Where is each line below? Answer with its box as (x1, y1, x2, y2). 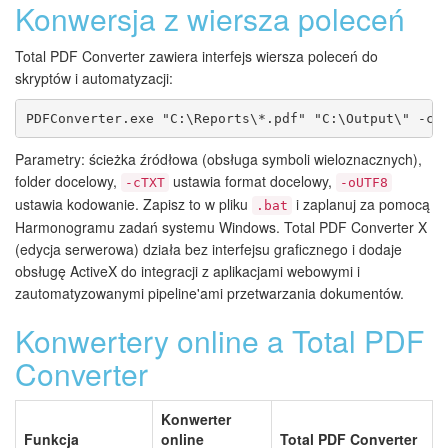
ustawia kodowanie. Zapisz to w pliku (15, 194, 252, 215)
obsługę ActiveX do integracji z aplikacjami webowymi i (15, 261, 360, 282)
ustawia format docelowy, (169, 171, 336, 192)
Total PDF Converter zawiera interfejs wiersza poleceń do (15, 46, 378, 67)
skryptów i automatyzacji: (15, 68, 173, 89)
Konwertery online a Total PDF (15, 319, 424, 363)
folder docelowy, (15, 171, 121, 192)
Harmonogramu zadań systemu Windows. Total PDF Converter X (15, 217, 427, 238)
